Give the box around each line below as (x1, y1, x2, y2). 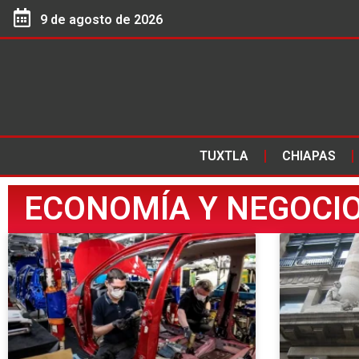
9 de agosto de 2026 (40, 12, 163, 27)
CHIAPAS (281, 148, 336, 163)
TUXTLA (199, 148, 248, 163)
